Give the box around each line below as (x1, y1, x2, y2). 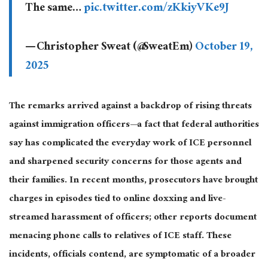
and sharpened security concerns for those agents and (9, 153, 242, 172)
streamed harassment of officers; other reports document (9, 209, 257, 228)
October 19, (194, 36, 253, 60)
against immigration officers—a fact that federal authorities (9, 116, 259, 135)
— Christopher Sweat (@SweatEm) (25, 36, 195, 60)
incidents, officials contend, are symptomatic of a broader (9, 246, 255, 265)
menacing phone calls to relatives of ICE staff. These (9, 227, 232, 246)
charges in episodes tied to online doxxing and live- (9, 190, 226, 209)
